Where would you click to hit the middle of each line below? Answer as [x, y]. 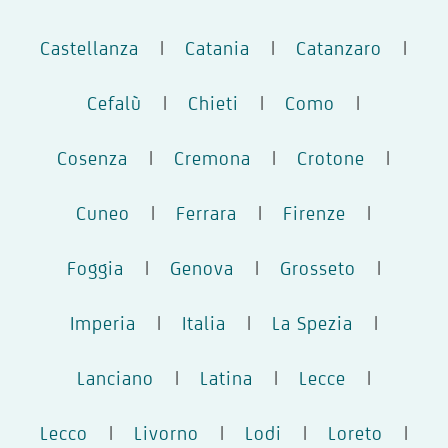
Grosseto [317, 267]
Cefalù [114, 102]
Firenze [314, 212]
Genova [201, 267]
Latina [226, 377]
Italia [203, 322]
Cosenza [92, 157]
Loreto [355, 432]
